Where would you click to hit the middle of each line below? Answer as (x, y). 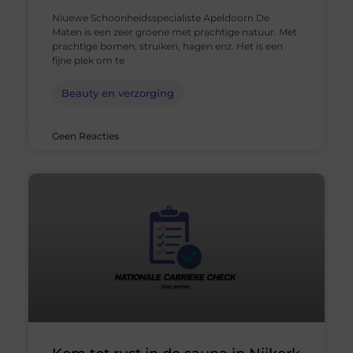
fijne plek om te (88, 61)
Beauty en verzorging (117, 93)
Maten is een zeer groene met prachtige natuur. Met (174, 32)
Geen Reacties (85, 136)
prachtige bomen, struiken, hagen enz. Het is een (167, 46)
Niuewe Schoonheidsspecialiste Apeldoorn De (160, 18)
